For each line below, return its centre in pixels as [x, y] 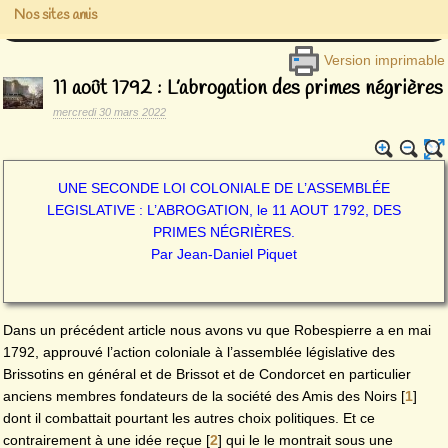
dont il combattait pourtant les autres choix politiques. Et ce [189, 418]
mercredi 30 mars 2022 [109, 112]
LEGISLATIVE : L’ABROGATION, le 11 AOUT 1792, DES [224, 209]
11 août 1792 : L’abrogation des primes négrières [248, 89]
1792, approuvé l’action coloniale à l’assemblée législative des [199, 352]
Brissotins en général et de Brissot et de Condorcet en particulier [207, 374]
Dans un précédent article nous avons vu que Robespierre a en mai [217, 330]
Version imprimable [382, 59]
